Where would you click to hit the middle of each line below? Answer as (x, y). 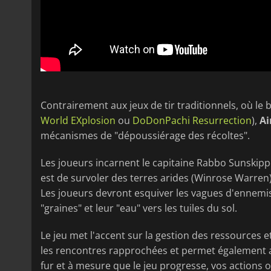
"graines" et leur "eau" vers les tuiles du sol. (139, 208)
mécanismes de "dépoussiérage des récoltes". (145, 136)
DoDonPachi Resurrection (192, 121)
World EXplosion (78, 121)
